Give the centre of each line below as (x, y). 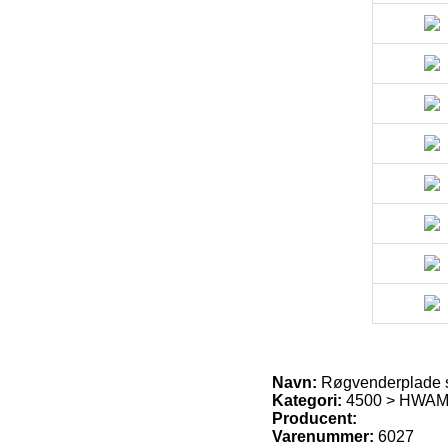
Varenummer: (323, 437)
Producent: (314, 419)
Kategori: (307, 401)
